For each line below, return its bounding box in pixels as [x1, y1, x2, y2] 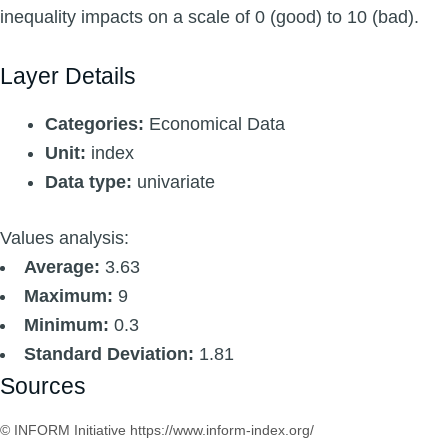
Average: [24, 257, 100, 278]
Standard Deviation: [24, 344, 194, 365]
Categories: [45, 114, 144, 135]
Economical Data [144, 114, 285, 135]
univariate [132, 172, 215, 193]
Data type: [45, 172, 132, 193]
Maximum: [24, 286, 113, 307]
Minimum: [24, 315, 109, 336]
